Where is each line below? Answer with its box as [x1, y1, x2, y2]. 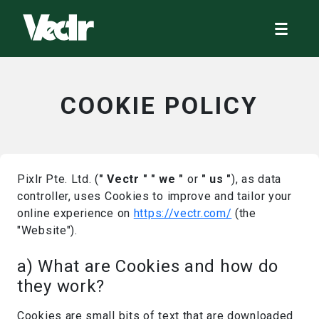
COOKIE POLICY [61, 91, 258, 120]
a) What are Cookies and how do [17, 256, 279, 276]
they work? [17, 276, 105, 296]
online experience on [17, 206, 134, 220]
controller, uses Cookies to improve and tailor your [17, 189, 292, 203]
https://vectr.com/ [133, 206, 232, 220]
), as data [231, 172, 282, 186]
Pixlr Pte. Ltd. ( [17, 172, 99, 186]
